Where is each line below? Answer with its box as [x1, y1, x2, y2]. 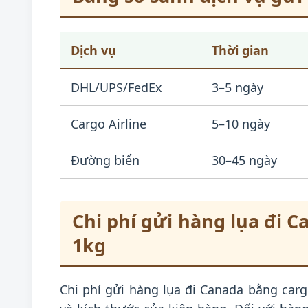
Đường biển [71, 152, 140, 168]
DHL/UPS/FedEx [71, 79, 162, 96]
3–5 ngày [212, 79, 263, 96]
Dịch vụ [71, 42, 116, 58]
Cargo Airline [71, 115, 146, 132]
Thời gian [212, 42, 269, 58]
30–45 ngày [212, 152, 277, 168]
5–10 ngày [212, 115, 270, 132]
